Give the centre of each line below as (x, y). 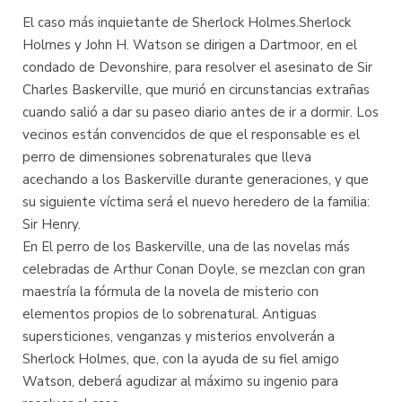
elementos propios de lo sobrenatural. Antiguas (170, 314)
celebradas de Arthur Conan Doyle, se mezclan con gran (194, 269)
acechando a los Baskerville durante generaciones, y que (196, 179)
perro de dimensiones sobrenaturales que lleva (167, 157)
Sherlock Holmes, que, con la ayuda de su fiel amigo (181, 359)
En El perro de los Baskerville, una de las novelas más (186, 247)
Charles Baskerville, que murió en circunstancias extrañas (196, 90)
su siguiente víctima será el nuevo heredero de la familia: (196, 202)
